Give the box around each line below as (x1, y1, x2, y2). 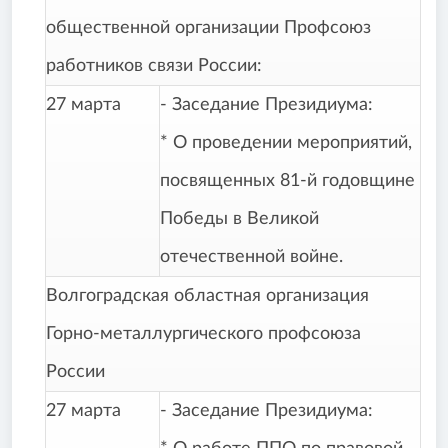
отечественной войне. (160, 248, 343, 267)
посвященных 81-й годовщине (160, 172, 415, 191)
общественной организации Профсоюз (46, 19, 371, 38)
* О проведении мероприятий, (160, 134, 412, 153)
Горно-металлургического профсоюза (46, 325, 361, 344)
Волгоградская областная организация (46, 287, 369, 306)
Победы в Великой (160, 210, 319, 229)
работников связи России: (46, 57, 262, 76)
